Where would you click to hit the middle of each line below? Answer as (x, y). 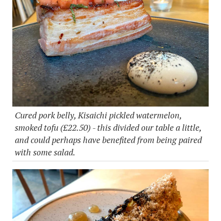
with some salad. (46, 152)
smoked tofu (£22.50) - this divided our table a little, (108, 128)
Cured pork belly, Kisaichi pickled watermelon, (98, 115)
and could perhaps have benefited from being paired (108, 140)
